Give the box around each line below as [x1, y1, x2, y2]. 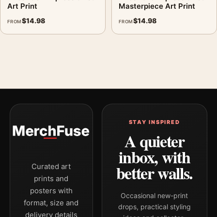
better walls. [116, 161, 193, 185]
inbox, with [119, 145, 190, 169]
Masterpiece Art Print [119, 1, 195, 11]
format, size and [24, 198, 79, 207]
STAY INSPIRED [128, 119, 180, 125]
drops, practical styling [118, 202, 191, 211]
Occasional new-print [121, 191, 188, 200]
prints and [34, 174, 69, 183]
